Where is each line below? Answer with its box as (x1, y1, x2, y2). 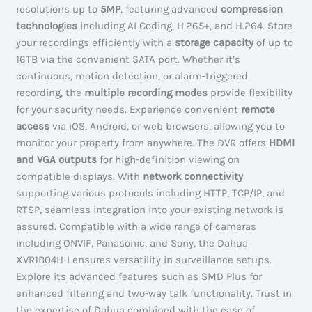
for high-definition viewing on (97, 153, 240, 166)
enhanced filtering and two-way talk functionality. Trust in (16, 286, 292, 299)
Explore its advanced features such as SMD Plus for (16, 270, 263, 283)
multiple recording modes (84, 86, 208, 99)
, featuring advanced (120, 2, 221, 15)
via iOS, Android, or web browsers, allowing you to (49, 119, 286, 132)
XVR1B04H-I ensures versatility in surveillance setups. (16, 253, 272, 266)
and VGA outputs (16, 153, 97, 166)
